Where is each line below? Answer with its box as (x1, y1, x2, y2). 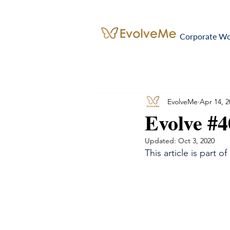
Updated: (145, 136, 178, 145)
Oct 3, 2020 (178, 136, 215, 145)
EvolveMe (167, 97, 198, 106)
